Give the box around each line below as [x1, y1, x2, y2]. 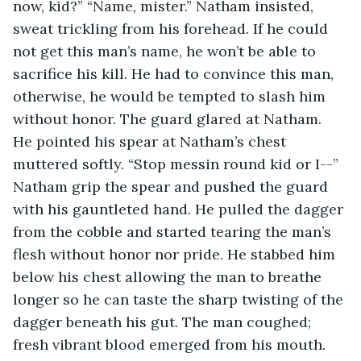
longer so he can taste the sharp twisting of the [13, 289, 347, 309]
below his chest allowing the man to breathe [13, 267, 326, 286]
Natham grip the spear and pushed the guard [13, 176, 332, 196]
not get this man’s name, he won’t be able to [13, 41, 320, 60]
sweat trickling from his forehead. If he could [13, 19, 332, 38]
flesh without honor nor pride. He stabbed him [13, 244, 339, 263]
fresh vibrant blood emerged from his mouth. [13, 334, 330, 354]
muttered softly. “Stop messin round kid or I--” [13, 154, 342, 173]
